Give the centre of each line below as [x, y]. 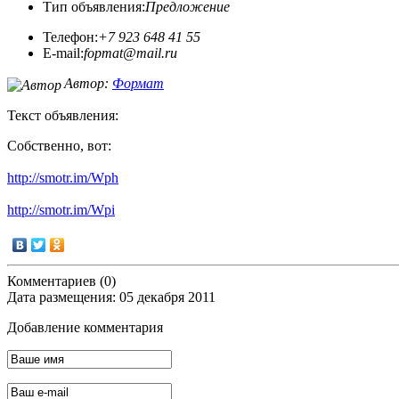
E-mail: [63, 53]
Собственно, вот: [59, 145]
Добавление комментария [85, 327]
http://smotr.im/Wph [63, 177]
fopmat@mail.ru [130, 53]
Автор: [88, 84]
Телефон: [70, 37]
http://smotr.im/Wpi [61, 209]
